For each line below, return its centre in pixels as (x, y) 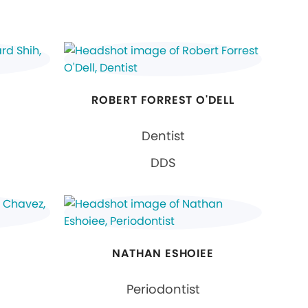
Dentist (163, 135)
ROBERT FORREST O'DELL (163, 100)
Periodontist (163, 289)
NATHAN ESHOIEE (163, 253)
